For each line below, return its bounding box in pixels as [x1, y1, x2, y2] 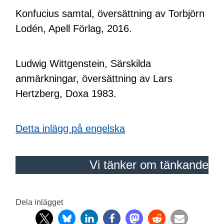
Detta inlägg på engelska [15, 123, 125, 134]
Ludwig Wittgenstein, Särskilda [15, 58, 151, 69]
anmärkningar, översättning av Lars [15, 73, 173, 84]
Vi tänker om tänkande [89, 158, 208, 172]
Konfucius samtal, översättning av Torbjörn [15, 8, 205, 19]
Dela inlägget [15, 198, 63, 207]
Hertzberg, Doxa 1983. [15, 88, 117, 99]
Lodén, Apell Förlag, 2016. [15, 23, 132, 34]
